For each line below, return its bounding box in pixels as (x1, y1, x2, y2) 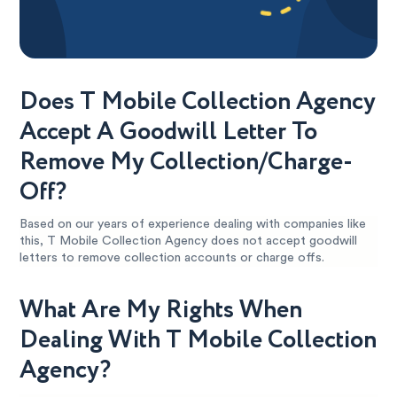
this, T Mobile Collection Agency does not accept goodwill (19, 235, 358, 248)
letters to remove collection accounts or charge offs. (19, 252, 325, 265)
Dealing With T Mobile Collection (19, 323, 378, 359)
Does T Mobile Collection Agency (19, 84, 377, 121)
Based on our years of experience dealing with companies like (19, 218, 367, 231)
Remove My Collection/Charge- (19, 144, 354, 181)
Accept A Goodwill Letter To (19, 114, 318, 151)
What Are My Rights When (19, 292, 303, 329)
